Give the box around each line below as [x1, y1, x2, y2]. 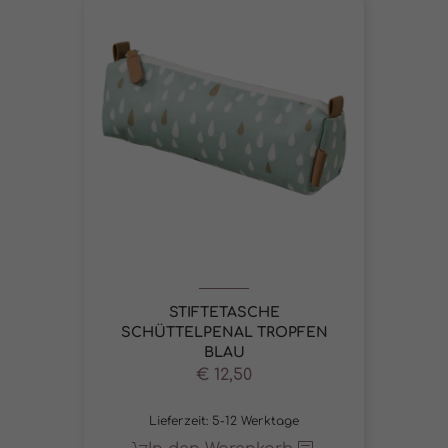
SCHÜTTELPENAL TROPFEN [120, 324, 328, 340]
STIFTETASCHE [168, 304, 280, 320]
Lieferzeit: [149, 413, 212, 428]
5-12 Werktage [212, 413, 299, 428]
